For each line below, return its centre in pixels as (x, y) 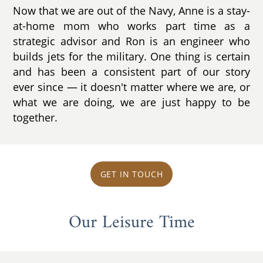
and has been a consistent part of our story (131, 71)
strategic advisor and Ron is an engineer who (131, 41)
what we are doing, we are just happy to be (131, 102)
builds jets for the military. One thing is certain (131, 56)
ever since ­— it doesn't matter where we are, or (131, 87)
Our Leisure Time (131, 222)
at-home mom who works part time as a (131, 26)
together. (36, 117)
